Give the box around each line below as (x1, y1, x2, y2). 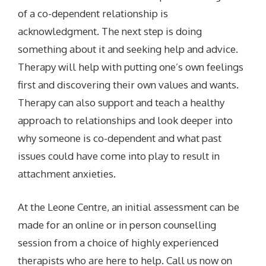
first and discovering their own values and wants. (18, 78, 239, 91)
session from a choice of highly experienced (18, 236, 219, 249)
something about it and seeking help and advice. (18, 43, 239, 56)
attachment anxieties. (18, 167, 116, 180)
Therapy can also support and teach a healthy (18, 96, 225, 109)
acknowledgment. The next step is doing (18, 25, 202, 38)
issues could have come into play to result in (18, 150, 220, 163)
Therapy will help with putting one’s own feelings (18, 61, 244, 74)
